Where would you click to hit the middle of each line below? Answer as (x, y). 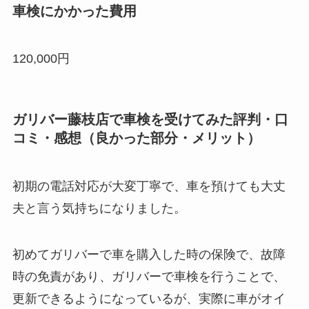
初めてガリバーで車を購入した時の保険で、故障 (149, 255)
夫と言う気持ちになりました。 (99, 208)
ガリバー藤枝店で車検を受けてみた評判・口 (150, 120)
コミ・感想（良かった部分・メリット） (136, 138)
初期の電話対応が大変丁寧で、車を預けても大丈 (149, 186)
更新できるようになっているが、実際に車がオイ (149, 299)
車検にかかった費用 (74, 11)
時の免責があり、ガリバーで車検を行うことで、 (149, 277)
